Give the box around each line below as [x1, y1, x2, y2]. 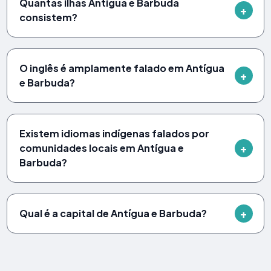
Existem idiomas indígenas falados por [19, 126, 210, 140]
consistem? [19, 10, 78, 24]
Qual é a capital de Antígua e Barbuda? [19, 206, 207, 220]
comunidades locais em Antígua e [19, 141, 184, 154]
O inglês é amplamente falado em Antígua [19, 61, 225, 74]
